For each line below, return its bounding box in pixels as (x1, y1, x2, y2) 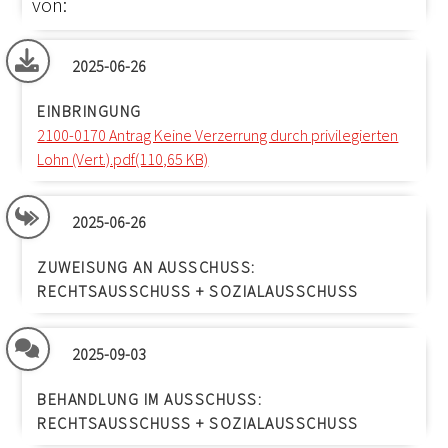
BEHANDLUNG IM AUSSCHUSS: (37, 389, 263, 409)
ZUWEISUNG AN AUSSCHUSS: (37, 257, 256, 277)
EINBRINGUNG (37, 101, 142, 121)
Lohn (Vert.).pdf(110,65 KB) (37, 149, 209, 169)
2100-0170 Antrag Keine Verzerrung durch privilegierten (37, 125, 399, 145)
